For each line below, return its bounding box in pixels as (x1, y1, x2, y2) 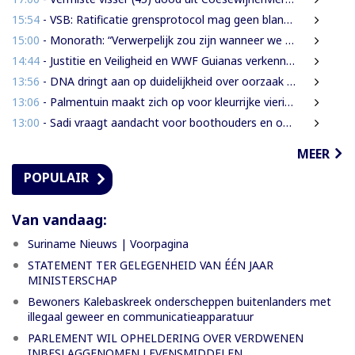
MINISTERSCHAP (28, 272, 117, 288)
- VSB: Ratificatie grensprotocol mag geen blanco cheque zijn (40, 11, 284, 27)
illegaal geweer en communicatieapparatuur (28, 308, 254, 324)
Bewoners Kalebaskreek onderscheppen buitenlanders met (28, 293, 331, 309)
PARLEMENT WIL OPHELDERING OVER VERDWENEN (28, 330, 303, 345)
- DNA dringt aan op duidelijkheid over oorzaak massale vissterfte (40, 73, 287, 89)
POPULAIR (24, 168, 89, 186)
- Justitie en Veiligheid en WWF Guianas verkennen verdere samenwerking (40, 52, 286, 68)
